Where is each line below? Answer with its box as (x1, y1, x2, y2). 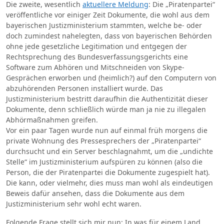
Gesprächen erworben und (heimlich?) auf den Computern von (6, 73, 216, 82)
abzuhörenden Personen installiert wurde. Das (6, 83, 163, 93)
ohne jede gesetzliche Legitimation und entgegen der (6, 41, 187, 51)
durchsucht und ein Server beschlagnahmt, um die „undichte (6, 146, 213, 156)
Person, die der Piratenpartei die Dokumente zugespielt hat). (6, 167, 210, 177)
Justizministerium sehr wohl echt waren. (6, 199, 141, 208)
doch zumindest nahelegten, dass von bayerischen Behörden (6, 31, 212, 40)
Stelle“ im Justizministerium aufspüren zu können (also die (6, 157, 202, 166)
